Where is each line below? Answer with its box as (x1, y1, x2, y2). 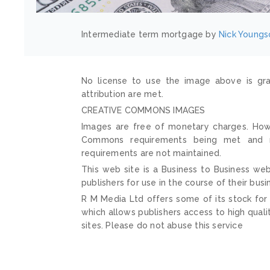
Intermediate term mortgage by (81, 29, 219, 39)
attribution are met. (81, 89, 163, 99)
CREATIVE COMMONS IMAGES (81, 105, 206, 115)
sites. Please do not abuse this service (81, 220, 243, 230)
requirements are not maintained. (81, 148, 222, 158)
